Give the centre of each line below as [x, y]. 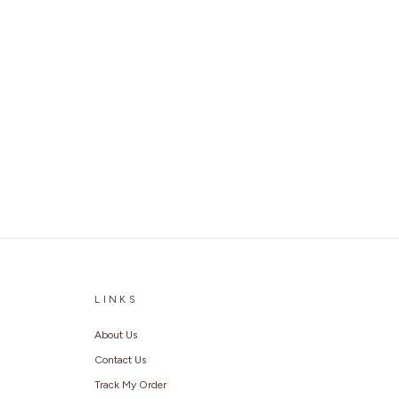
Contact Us [121, 360]
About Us [116, 335]
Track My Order [131, 385]
